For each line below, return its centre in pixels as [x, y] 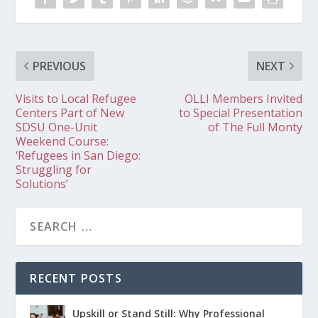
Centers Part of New [70, 113]
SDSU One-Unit [57, 127]
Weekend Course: [62, 141]
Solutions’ [42, 183]
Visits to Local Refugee [76, 98]
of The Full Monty [255, 127]
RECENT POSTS [76, 278]
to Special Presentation [240, 113]
